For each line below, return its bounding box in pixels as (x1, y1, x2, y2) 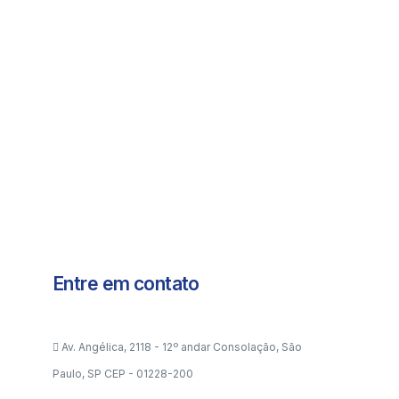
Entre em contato (52, 273, 199, 295)
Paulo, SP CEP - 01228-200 (52, 367, 193, 380)
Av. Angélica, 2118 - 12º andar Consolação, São (61, 340, 302, 354)
